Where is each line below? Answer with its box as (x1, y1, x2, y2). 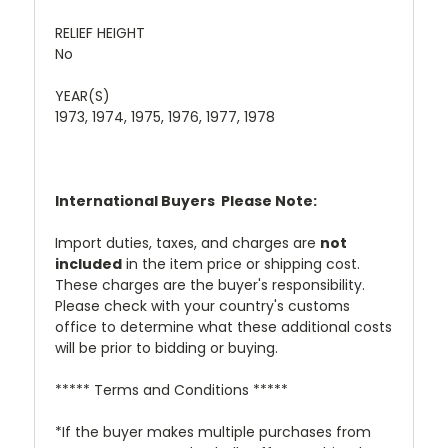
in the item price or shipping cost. (122, 253, 360, 274)
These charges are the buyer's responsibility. (55, 274, 365, 295)
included (55, 253, 122, 274)
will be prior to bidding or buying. (55, 337, 278, 358)
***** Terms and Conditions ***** (55, 379, 288, 400)
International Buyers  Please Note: (55, 190, 317, 211)
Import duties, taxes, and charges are (55, 232, 320, 253)
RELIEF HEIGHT (55, 22, 145, 43)
